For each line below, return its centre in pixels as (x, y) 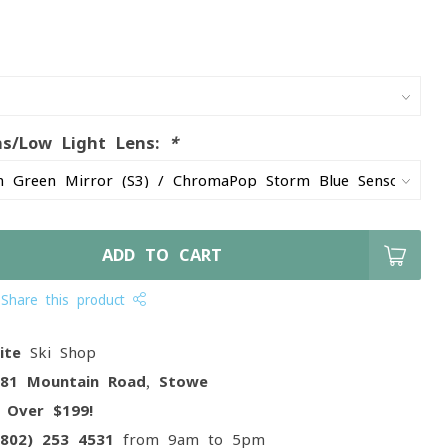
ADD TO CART (162, 255)
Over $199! (50, 410)
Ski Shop (59, 352)
